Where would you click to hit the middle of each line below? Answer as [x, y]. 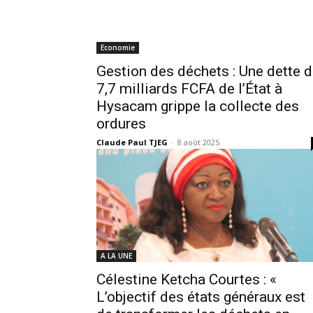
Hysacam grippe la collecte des [198, 106]
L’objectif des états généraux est [201, 297]
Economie [118, 47]
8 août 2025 [198, 142]
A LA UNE [116, 255]
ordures [121, 123]
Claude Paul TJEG [132, 142]
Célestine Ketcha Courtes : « [187, 279]
